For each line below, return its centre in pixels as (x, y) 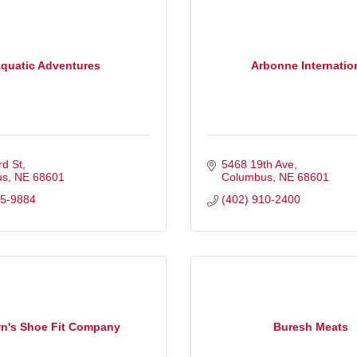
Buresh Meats (311, 326)
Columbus (247, 177)
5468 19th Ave (257, 165)
